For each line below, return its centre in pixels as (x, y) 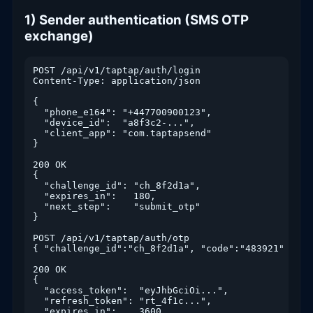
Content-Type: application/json (117, 81)
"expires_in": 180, (94, 196)
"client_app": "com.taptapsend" (122, 133)
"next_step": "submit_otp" (117, 207)
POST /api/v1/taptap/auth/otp (111, 238)
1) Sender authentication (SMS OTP (137, 20)
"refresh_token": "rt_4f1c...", (122, 301)
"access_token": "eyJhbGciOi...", (131, 291)
